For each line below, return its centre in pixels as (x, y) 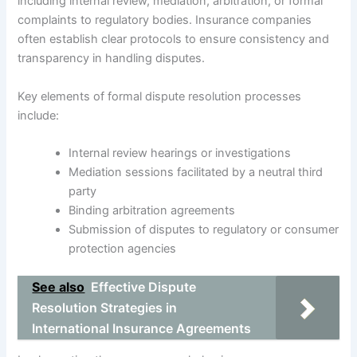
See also (59, 286)
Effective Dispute (144, 286)
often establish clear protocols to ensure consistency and (174, 39)
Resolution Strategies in (105, 307)
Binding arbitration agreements (152, 211)
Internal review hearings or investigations (180, 153)
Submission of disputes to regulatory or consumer (204, 230)
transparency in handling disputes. (112, 59)
